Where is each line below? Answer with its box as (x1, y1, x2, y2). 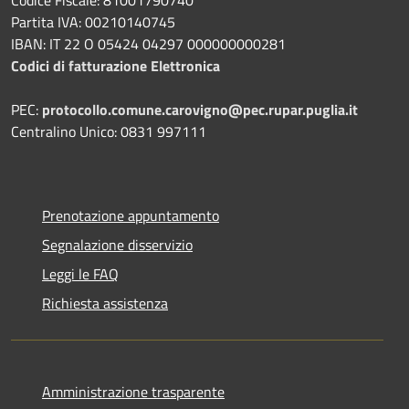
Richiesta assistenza (42, 291, 168, 314)
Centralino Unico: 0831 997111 (11, 120, 206, 142)
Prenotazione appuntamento (42, 204, 219, 226)
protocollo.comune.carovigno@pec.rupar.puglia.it (42, 98, 358, 121)
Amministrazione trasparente (42, 380, 225, 403)
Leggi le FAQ (42, 262, 119, 285)
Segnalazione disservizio (42, 233, 193, 256)
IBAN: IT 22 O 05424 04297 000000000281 (11, 32, 286, 55)
